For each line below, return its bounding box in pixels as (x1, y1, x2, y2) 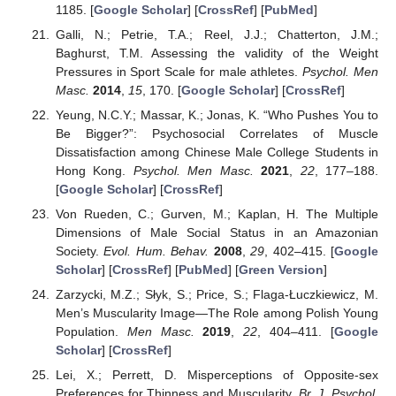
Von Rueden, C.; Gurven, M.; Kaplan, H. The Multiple (55, 206, 378, 221)
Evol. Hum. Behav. (103, 243, 209, 258)
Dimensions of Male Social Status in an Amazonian (55, 225, 378, 240)
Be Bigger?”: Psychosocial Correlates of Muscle (55, 126, 378, 141)
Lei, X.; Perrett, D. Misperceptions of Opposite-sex (55, 368, 378, 383)
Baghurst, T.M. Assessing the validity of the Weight (55, 45, 378, 60)
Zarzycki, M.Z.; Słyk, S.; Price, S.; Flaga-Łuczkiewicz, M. (55, 287, 378, 302)
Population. (55, 324, 127, 339)
